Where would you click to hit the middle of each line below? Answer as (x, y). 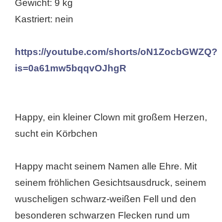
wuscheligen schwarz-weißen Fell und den (106, 199)
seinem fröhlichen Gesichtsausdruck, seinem (111, 182)
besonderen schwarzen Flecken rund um (102, 215)
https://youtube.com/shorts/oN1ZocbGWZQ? (116, 52)
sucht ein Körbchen (56, 133)
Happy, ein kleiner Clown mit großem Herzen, (111, 117)
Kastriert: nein (44, 19)
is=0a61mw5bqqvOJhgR (71, 68)
